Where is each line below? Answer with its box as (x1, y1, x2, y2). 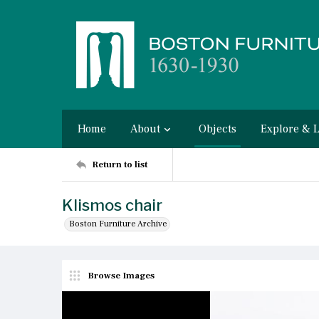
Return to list (92, 158, 147, 170)
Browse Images (88, 269, 155, 281)
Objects (199, 122, 236, 136)
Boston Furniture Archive (69, 219, 167, 229)
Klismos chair (62, 196, 162, 214)
